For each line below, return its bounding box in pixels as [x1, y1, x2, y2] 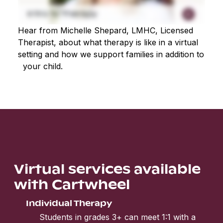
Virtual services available [14, 158, 201, 178]
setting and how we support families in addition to [18, 49, 204, 59]
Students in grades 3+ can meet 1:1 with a [39, 212, 196, 222]
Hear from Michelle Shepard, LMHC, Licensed [18, 25, 193, 35]
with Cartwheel [14, 174, 130, 193]
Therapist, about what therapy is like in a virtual [18, 37, 198, 47]
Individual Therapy [26, 196, 112, 209]
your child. [18, 61, 63, 71]
